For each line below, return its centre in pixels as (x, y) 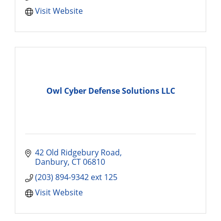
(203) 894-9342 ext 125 (76, 177)
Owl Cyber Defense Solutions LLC (110, 91)
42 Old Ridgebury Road (77, 152)
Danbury (51, 162)
